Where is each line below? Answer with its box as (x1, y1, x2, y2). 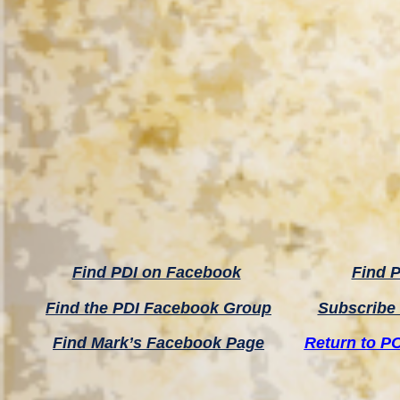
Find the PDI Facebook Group (46, 298, 271, 317)
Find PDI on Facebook (71, 263, 241, 282)
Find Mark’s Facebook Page (53, 334, 264, 353)
